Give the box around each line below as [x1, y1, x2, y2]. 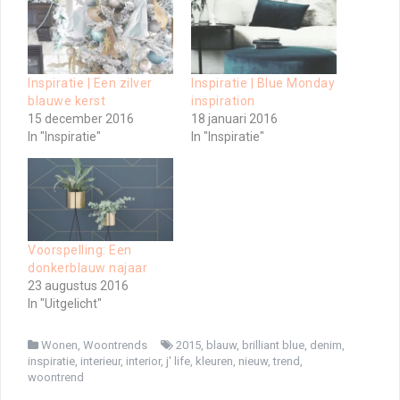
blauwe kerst [28, 93, 105, 108]
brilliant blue [242, 337, 304, 352]
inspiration [191, 93, 255, 108]
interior [126, 354, 161, 368]
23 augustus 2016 [28, 278, 129, 293]
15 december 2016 [28, 111, 134, 126]
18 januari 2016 [191, 111, 278, 126]
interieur [80, 354, 121, 368]
